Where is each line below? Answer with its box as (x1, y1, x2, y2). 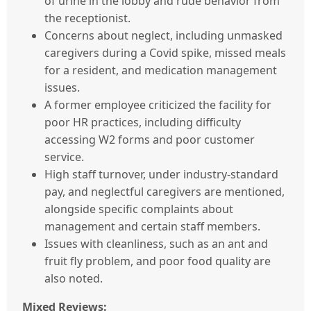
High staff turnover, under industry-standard (44, 166, 278, 182)
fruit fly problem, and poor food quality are (44, 253, 271, 269)
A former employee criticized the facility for (44, 96, 271, 112)
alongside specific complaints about (44, 201, 233, 217)
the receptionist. (44, 10, 131, 26)
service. (44, 149, 84, 165)
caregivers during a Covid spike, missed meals (44, 44, 286, 60)
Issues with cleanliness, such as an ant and (44, 235, 268, 251)
